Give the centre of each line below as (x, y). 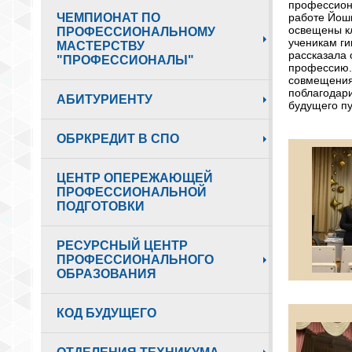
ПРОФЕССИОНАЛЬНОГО (135, 260)
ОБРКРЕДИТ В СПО (118, 139)
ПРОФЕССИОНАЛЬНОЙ (132, 192)
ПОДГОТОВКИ (101, 206)
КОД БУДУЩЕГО (106, 313)
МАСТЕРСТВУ (101, 46)
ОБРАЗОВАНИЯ (106, 274)
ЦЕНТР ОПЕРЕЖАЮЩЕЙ (135, 178)
